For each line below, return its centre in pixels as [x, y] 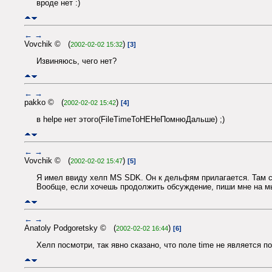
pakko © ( [44, 102]
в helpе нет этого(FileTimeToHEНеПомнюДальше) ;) [131, 120]
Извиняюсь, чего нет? [76, 61]
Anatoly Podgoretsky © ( [70, 228]
